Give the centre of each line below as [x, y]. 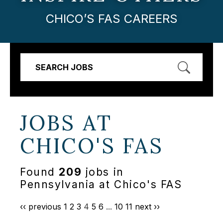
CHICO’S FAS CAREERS [111, 18]
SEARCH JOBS [64, 67]
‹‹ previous [41, 207]
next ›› [147, 207]
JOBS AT [66, 123]
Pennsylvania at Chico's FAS [101, 185]
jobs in [103, 172]
